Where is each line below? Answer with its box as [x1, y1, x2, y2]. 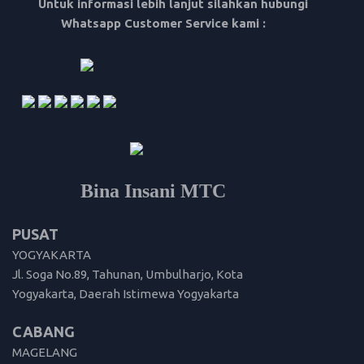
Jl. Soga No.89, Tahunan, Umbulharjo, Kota [12, 267, 243, 282]
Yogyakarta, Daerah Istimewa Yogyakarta [12, 287, 239, 301]
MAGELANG [12, 345, 77, 360]
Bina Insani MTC [80, 180, 226, 202]
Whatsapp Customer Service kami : [12, 16, 272, 31]
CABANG [12, 323, 75, 340]
